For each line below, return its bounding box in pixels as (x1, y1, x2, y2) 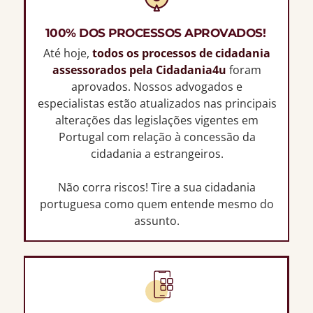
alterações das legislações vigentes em (55, 112, 259, 128)
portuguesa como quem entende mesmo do (40, 196, 274, 212)
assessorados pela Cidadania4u (52, 61, 226, 78)
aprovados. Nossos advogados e (71, 78, 242, 94)
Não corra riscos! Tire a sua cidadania (58, 179, 256, 195)
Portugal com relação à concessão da (58, 129, 256, 145)
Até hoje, (43, 45, 92, 61)
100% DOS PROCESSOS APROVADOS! (45, 25, 269, 40)
